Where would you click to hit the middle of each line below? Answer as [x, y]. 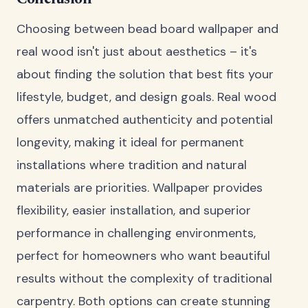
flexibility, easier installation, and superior [134, 211]
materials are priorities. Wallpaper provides [140, 188]
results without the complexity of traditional [144, 279]
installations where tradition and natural [132, 165]
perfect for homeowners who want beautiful [143, 256]
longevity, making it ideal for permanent [130, 143]
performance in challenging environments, [136, 233]
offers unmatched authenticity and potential [145, 120]
